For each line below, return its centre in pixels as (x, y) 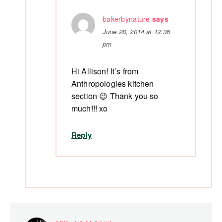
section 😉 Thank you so (115, 96)
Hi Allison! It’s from (105, 71)
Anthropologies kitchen (113, 84)
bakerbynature (126, 19)
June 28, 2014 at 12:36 (137, 32)
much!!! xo (90, 109)
